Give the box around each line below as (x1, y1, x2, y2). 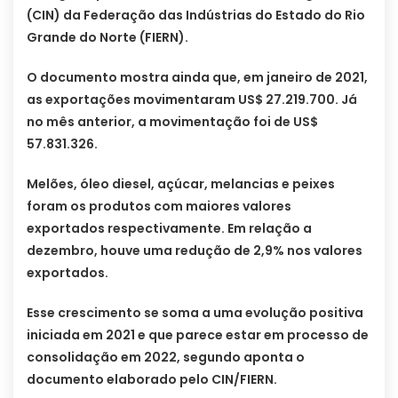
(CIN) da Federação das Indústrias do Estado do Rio (27, 6, 365, 25)
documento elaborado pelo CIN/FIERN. (27, 370, 277, 389)
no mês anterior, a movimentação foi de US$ (27, 113, 318, 131)
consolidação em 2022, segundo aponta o (27, 348, 305, 367)
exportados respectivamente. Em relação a (27, 219, 312, 238)
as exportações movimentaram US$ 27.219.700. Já (27, 91, 357, 109)
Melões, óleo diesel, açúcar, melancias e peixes (27, 175, 335, 194)
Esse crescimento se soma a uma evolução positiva (27, 304, 363, 322)
